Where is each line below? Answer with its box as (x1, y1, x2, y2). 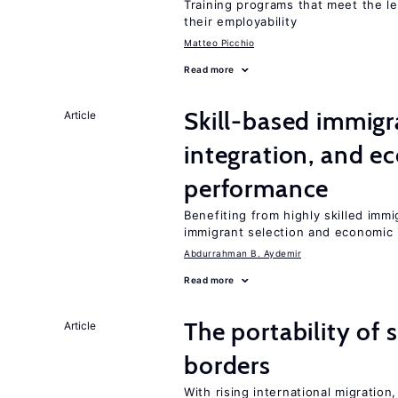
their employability (184, 14, 298, 28)
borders (184, 350, 271, 380)
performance (184, 173, 330, 203)
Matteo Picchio (184, 37, 254, 48)
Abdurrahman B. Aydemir (184, 248, 301, 259)
